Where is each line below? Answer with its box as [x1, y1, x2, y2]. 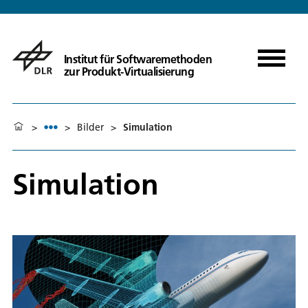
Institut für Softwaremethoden [63, 52, 212, 66]
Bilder [77, 120, 104, 133]
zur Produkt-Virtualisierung [63, 64, 195, 78]
